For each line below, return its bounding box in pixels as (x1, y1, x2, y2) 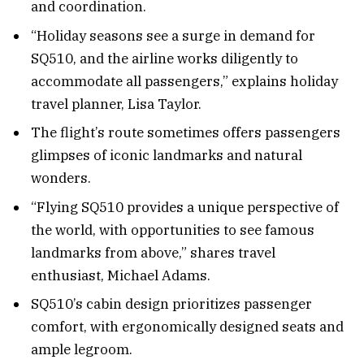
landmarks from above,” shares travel (31, 243, 275, 262)
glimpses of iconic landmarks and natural (31, 146, 302, 165)
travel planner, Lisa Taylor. (31, 94, 201, 113)
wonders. (31, 169, 91, 188)
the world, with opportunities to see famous (31, 220, 314, 239)
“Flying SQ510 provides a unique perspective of (31, 197, 339, 216)
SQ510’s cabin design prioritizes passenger (31, 295, 312, 314)
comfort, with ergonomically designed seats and (31, 318, 344, 336)
